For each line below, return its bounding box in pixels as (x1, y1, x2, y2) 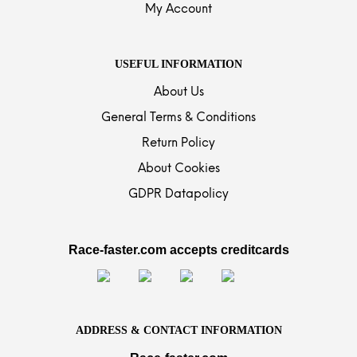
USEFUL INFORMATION (115, 57, 242, 70)
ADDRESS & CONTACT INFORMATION (75, 324, 282, 336)
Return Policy (142, 136, 215, 150)
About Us (153, 85, 204, 99)
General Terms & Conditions (101, 111, 256, 124)
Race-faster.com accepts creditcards (68, 242, 289, 257)
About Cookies (137, 162, 220, 175)
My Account (145, 2, 212, 16)
